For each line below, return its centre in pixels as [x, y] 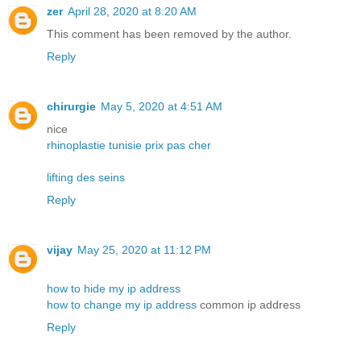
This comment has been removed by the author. [169, 34]
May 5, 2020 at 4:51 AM [162, 107]
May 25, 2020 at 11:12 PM [144, 250]
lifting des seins [86, 178]
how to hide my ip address [114, 289]
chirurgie [71, 107]
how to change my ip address [122, 305]
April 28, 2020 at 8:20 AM [132, 12]
